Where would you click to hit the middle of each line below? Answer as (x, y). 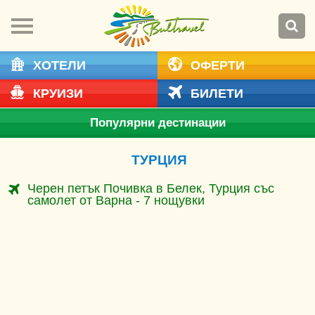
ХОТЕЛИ (58, 65)
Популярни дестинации (157, 123)
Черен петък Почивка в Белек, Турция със (151, 188)
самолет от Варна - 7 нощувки (116, 200)
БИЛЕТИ (215, 94)
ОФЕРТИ (216, 65)
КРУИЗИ (56, 94)
